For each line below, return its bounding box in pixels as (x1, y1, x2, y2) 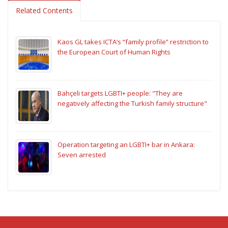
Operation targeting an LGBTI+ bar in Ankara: (58, 140, 195, 150)
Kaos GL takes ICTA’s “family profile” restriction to (58, 37, 209, 47)
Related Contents (16, 6, 73, 16)
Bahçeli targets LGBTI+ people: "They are (58, 89, 183, 98)
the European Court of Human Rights (58, 47, 170, 57)
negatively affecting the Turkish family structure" (58, 99, 207, 108)
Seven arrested (58, 150, 106, 160)
